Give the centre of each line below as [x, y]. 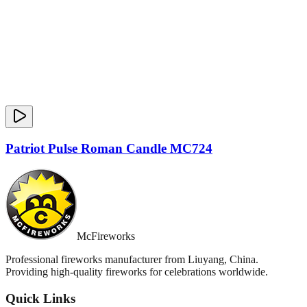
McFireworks [106, 236]
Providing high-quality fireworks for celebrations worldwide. [137, 272]
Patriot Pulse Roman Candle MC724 [109, 148]
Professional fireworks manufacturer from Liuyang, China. [132, 260]
